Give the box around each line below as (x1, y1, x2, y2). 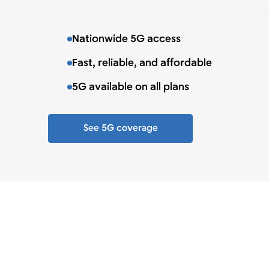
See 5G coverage (83, 122, 158, 135)
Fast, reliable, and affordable (72, 56, 212, 71)
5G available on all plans (72, 80, 189, 95)
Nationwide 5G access (72, 32, 181, 47)
